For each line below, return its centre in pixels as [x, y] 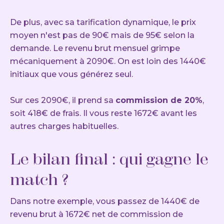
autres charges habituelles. [64, 126]
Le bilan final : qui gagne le [109, 159]
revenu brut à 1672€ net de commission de [96, 214]
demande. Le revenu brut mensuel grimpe [95, 48]
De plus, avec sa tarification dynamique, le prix [103, 22]
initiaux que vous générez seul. [71, 74]
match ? [39, 180]
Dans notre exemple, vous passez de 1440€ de [105, 201]
